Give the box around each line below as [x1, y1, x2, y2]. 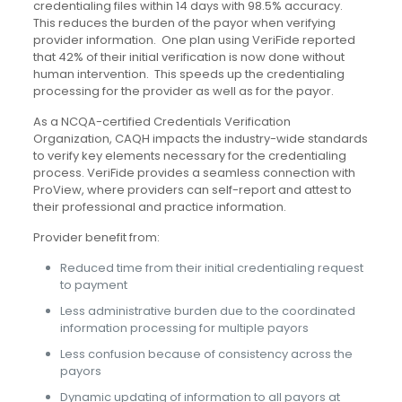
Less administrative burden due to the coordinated [59, 301, 355, 319]
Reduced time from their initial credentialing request [59, 258, 363, 276]
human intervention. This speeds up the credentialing [32, 65, 345, 83]
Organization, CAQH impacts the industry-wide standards [32, 129, 368, 147]
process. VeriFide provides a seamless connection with [32, 163, 355, 181]
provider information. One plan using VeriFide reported [32, 31, 355, 48]
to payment [59, 275, 127, 293]
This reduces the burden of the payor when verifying [32, 13, 336, 31]
